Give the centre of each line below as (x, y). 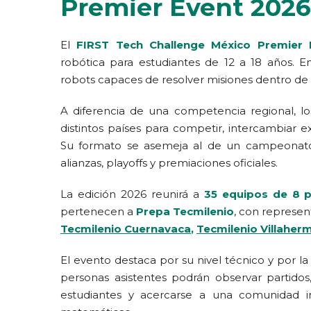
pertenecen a (98, 211)
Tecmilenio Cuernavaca (126, 229)
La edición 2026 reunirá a (130, 194)
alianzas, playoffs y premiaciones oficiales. (169, 163)
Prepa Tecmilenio (185, 211)
